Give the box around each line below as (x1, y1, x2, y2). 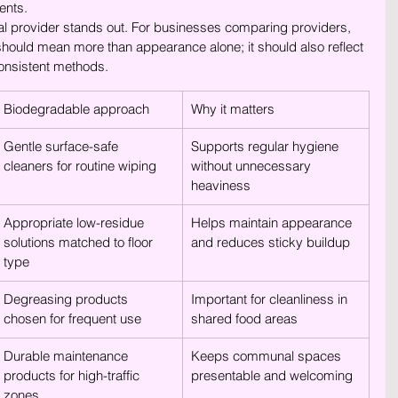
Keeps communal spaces (191, 347, 345, 364)
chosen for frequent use (4, 310, 141, 327)
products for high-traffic (4, 367, 143, 384)
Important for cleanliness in (191, 291, 351, 307)
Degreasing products (4, 291, 131, 307)
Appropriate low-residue (4, 214, 147, 231)
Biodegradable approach (4, 100, 149, 117)
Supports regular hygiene (191, 138, 342, 155)
